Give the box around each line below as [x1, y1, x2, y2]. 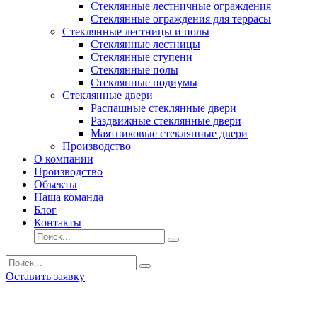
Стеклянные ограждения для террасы [91, 13, 271, 25]
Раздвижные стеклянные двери [91, 115, 241, 127]
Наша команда [34, 191, 103, 203]
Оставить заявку [6, 270, 85, 282]
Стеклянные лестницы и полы [62, 25, 209, 38]
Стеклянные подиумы [91, 76, 197, 88]
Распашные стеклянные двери [91, 102, 236, 114]
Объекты [34, 178, 77, 190]
